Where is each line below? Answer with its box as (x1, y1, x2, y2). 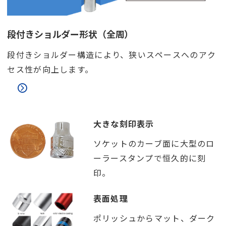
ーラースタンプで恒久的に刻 (93, 151, 206, 164)
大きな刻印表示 (93, 117, 154, 130)
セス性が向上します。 (7, 63, 94, 76)
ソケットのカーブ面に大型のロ (93, 137, 215, 149)
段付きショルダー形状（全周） (7, 27, 134, 41)
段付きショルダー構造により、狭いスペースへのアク (7, 48, 216, 61)
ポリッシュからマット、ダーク (93, 211, 215, 224)
